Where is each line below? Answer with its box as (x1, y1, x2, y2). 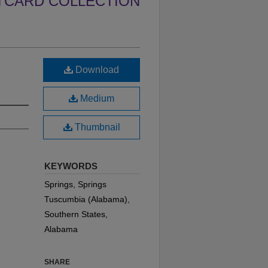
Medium (78, 93, 114, 104)
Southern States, (44, 209, 108, 220)
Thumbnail (72, 122, 120, 133)
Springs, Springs (44, 179, 106, 190)
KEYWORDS (44, 161, 98, 172)
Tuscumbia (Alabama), (44, 194, 130, 205)
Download (73, 65, 119, 75)
